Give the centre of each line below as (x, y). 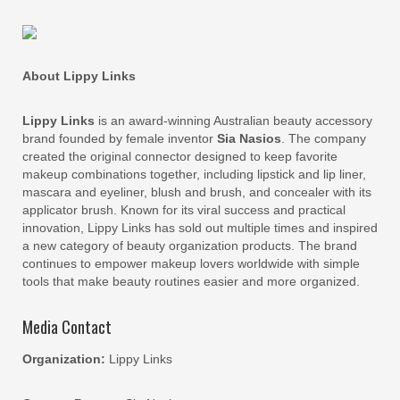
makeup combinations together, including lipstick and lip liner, (194, 174)
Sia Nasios (249, 138)
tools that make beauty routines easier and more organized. (191, 281)
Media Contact (67, 327)
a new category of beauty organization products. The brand (190, 246)
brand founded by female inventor (120, 138)
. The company (324, 138)
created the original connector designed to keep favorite (180, 156)
